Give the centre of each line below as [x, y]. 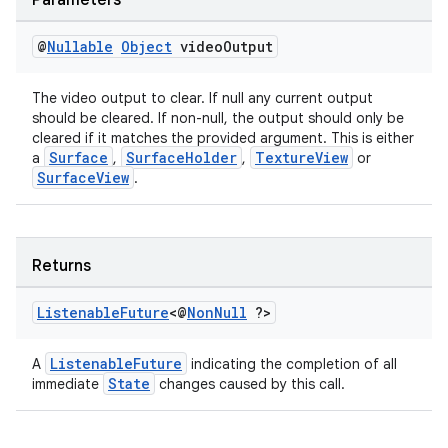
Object [146, 46]
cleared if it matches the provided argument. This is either [223, 138]
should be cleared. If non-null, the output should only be [218, 118]
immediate [67, 384]
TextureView [301, 157]
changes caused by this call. [250, 384]
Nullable [80, 46]
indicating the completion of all [292, 364]
